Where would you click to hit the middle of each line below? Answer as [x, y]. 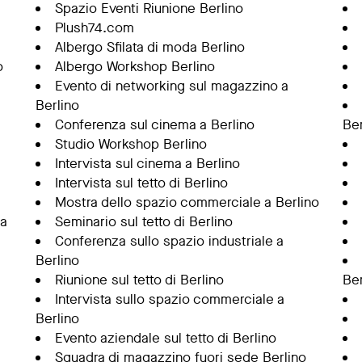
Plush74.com [94, 28]
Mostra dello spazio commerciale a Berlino [187, 202]
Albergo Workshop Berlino [135, 67]
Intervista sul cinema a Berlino [147, 164]
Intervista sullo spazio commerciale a [169, 299]
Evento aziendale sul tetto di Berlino [165, 338]
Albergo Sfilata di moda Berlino [149, 47]
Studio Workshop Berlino [130, 144]
